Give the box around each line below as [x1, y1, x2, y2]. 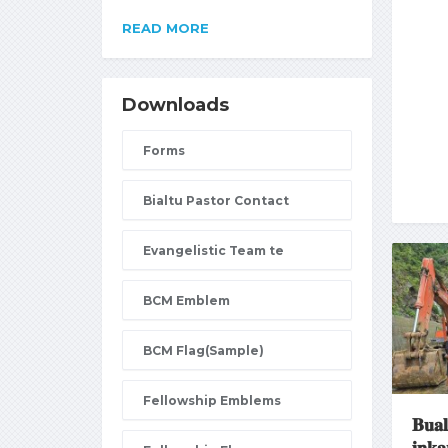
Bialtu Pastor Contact [143, 193, 289, 208]
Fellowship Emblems [143, 393, 281, 408]
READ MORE [122, 20, 209, 36]
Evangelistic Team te [143, 243, 284, 258]
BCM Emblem [143, 293, 230, 308]
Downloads [122, 94, 229, 116]
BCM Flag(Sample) [143, 343, 264, 358]
